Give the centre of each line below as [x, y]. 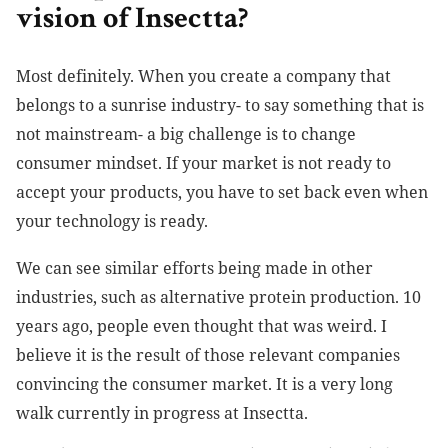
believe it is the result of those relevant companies [208, 355]
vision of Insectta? [132, 21]
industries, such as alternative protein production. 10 [218, 297]
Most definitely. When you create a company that [203, 76]
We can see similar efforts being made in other [194, 268]
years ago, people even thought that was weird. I [201, 326]
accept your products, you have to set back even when [222, 192]
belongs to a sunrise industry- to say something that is [220, 105]
